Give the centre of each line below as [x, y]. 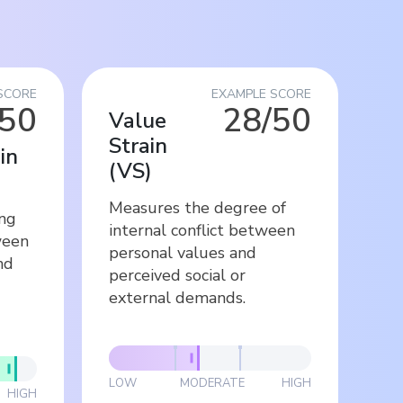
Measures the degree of [197, 207]
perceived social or [177, 275]
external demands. [177, 297]
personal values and [183, 252]
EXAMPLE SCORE [261, 94]
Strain [138, 145]
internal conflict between [202, 230]
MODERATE [212, 383]
